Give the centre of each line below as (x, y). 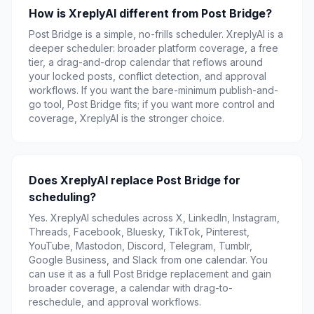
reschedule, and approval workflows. (115, 302)
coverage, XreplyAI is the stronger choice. (127, 118)
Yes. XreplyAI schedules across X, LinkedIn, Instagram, (154, 218)
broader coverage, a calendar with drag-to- (131, 288)
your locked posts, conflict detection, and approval (148, 76)
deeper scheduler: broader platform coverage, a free (153, 48)
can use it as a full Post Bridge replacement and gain (150, 274)
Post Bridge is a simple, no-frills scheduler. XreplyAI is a (156, 34)
